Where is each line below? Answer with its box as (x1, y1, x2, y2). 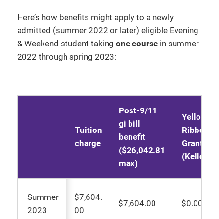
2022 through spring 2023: (17, 52, 116, 62)
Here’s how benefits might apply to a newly (17, 12, 174, 22)
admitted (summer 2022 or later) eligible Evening (17, 25, 198, 36)
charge (75, 138, 101, 149)
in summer (158, 39, 199, 49)
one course (116, 39, 158, 49)
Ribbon (182, 125, 209, 135)
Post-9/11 (119, 106, 157, 116)
